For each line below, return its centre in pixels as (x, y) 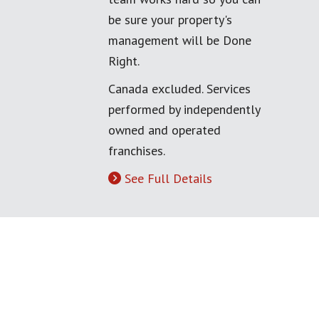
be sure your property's (170, 20)
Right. (124, 61)
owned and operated (164, 130)
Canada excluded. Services (179, 89)
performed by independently (184, 109)
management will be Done (180, 40)
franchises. (137, 151)
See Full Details (168, 178)
